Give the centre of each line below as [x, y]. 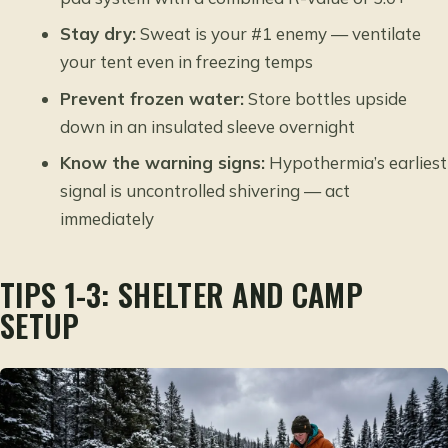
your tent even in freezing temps [187, 62]
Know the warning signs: [163, 163]
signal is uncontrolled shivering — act [205, 191]
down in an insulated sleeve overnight [208, 126]
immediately [107, 219]
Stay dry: [98, 34]
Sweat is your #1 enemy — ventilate [279, 34]
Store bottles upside [326, 98]
